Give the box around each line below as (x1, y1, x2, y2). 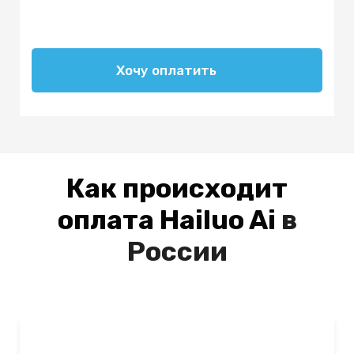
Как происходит (66, 171, 288, 205)
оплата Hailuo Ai (57, 203, 276, 236)
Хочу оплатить (116, 62, 217, 79)
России (126, 235, 228, 268)
